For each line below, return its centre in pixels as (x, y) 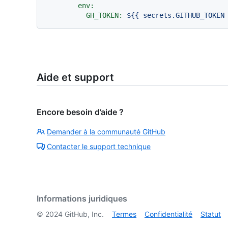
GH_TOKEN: (104, 15)
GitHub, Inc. (83, 214)
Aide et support (75, 77)
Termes (124, 214)
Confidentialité (168, 214)
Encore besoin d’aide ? (80, 112)
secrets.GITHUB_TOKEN (184, 15)
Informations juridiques (82, 198)
